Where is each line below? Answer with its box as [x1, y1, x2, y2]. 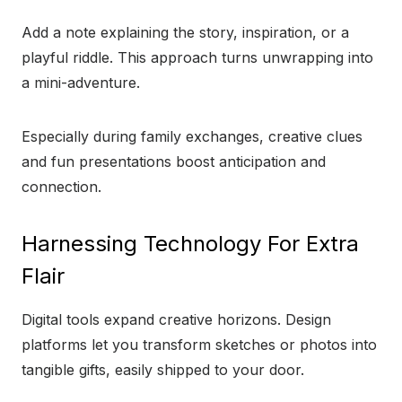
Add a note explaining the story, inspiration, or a [22, 23, 349, 42]
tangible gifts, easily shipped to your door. [22, 361, 304, 380]
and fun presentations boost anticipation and [22, 153, 326, 171]
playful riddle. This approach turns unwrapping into [22, 48, 373, 67]
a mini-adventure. [22, 74, 140, 92]
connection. [22, 178, 101, 197]
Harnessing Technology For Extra [22, 231, 359, 258]
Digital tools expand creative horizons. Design [22, 310, 331, 329]
